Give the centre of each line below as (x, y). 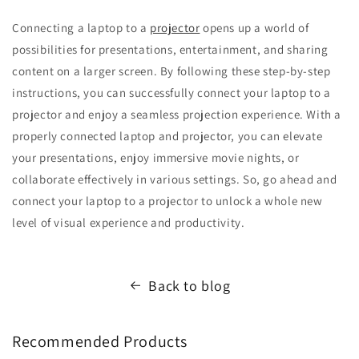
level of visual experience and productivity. (129, 222)
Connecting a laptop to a (81, 27)
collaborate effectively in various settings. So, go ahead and (175, 179)
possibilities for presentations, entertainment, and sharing (170, 49)
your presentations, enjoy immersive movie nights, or (156, 157)
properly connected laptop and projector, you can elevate (167, 135)
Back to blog (190, 285)
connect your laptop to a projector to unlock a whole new (167, 200)
